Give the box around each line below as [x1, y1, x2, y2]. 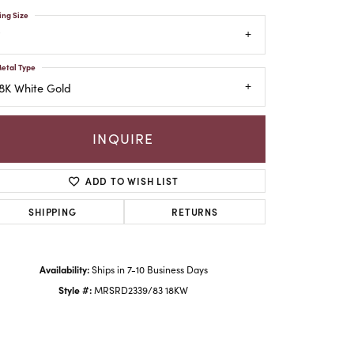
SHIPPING [28, 204, 77, 218]
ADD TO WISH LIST [85, 173, 179, 187]
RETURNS [171, 204, 218, 218]
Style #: [58, 282, 92, 296]
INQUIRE [92, 129, 154, 149]
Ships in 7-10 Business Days [91, 262, 208, 276]
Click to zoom [182, 235, 239, 249]
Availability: [39, 262, 89, 276]
